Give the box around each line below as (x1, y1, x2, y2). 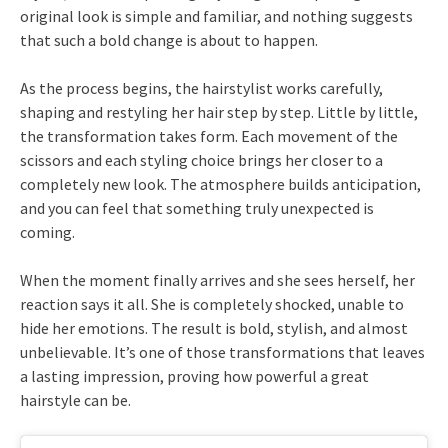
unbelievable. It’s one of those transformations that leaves (20, 342, 425, 363)
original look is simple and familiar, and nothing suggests (20, 6, 413, 27)
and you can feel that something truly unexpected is (20, 198, 374, 219)
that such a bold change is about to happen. (20, 30, 318, 51)
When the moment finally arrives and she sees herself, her (20, 270, 415, 291)
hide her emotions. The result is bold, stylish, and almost (20, 318, 408, 339)
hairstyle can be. (20, 390, 131, 411)
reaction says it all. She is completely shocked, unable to (20, 294, 404, 315)
